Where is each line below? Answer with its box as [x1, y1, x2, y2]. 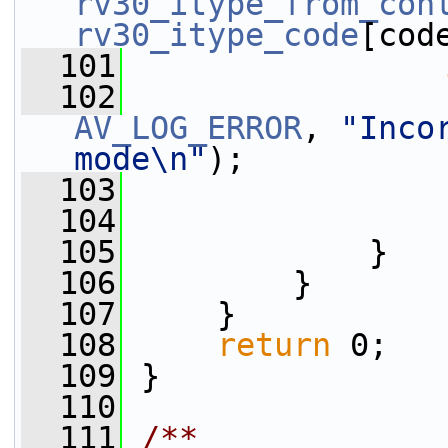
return [217, 327, 331, 363]
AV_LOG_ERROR [74, 110, 302, 146]
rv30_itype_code [74, 17, 359, 53]
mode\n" [74, 141, 207, 177]
